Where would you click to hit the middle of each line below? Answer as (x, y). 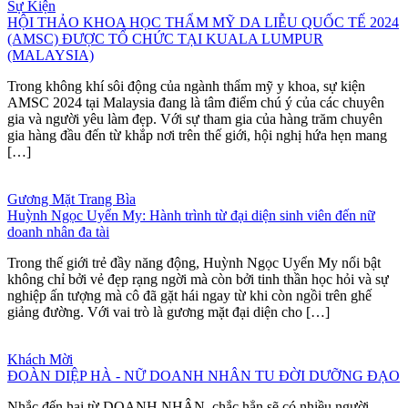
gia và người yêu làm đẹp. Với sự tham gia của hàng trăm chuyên (195, 118)
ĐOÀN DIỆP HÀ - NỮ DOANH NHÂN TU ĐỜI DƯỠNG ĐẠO (204, 375)
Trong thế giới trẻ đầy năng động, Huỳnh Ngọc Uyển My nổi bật (194, 262)
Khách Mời (40, 359)
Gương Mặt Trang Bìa (71, 199)
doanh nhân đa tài (58, 231)
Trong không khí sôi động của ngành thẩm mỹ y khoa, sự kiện (186, 86)
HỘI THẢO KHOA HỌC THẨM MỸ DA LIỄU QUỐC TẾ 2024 (203, 22)
